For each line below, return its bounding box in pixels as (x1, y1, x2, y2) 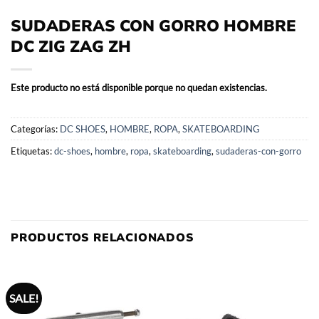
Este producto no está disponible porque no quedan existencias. (11, 82, 267, 93)
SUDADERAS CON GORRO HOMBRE (11, 15, 296, 37)
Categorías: (11, 122, 60, 135)
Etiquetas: (11, 145, 54, 157)
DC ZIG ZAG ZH (11, 36, 131, 58)
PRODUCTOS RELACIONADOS (11, 230, 194, 246)
